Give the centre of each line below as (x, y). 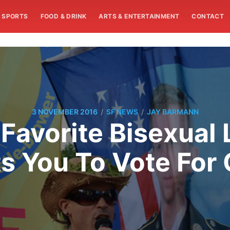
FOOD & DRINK (63, 16)
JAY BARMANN (172, 112)
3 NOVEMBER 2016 (64, 112)
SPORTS (15, 16)
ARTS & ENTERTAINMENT (139, 16)
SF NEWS (122, 112)
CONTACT (208, 16)
